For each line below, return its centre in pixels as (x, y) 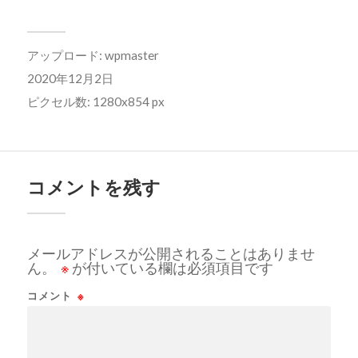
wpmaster (131, 55)
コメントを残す (93, 187)
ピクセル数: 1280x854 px (95, 101)
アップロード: (66, 55)
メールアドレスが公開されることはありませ (171, 253)
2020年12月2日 (70, 78)
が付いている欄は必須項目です (171, 267)
